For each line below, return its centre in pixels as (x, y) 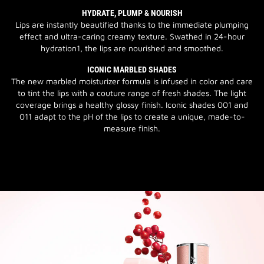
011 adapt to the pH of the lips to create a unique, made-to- (132, 116)
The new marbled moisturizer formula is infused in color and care (132, 81)
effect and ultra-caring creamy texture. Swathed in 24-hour (132, 36)
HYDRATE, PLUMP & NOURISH (132, 13)
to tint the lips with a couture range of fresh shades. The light (132, 93)
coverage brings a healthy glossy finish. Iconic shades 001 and (132, 105)
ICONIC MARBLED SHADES (132, 70)
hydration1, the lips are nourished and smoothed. (132, 48)
